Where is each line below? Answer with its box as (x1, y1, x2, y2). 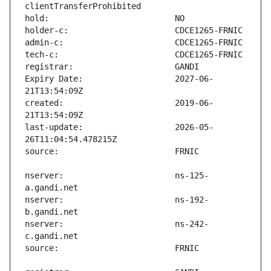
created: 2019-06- (25, 98, 214, 108)
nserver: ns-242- (25, 219, 209, 229)
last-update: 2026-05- (25, 122, 214, 132)
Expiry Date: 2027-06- (25, 74, 214, 84)
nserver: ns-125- (25, 171, 209, 181)
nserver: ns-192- (25, 195, 209, 205)
